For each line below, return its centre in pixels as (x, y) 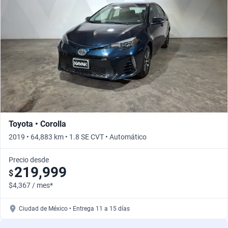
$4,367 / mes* (31, 185)
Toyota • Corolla (37, 124)
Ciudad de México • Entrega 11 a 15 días (74, 208)
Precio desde (29, 160)
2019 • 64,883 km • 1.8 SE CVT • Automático (78, 137)
